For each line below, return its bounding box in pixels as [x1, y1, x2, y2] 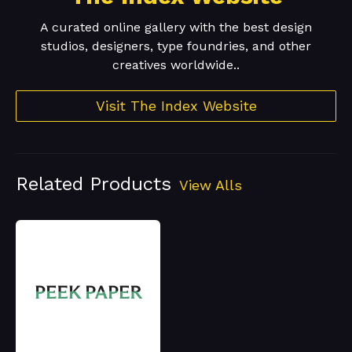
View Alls [179, 177, 242, 194]
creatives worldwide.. [112, 57, 240, 73]
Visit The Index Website [95, 97, 257, 115]
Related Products [16, 173, 171, 196]
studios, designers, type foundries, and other [41, 38, 311, 54]
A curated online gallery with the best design [40, 20, 312, 35]
